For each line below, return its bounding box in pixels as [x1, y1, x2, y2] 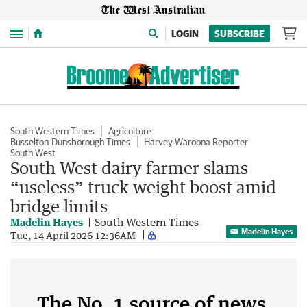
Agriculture [108, 125, 151, 136]
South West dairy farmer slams [10, 158, 248, 177]
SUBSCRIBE [214, 28, 265, 39]
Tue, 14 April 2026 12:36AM [10, 229, 136, 241]
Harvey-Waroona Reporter [144, 136, 248, 147]
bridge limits [10, 196, 108, 216]
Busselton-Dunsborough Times [10, 136, 130, 147]
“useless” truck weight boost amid [10, 177, 276, 197]
